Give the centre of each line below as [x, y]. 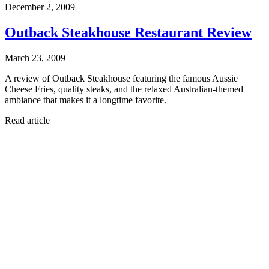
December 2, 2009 [40, 7]
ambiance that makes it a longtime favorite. [86, 100]
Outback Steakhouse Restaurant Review [128, 33]
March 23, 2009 [35, 58]
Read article [27, 121]
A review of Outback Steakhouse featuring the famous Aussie [121, 79]
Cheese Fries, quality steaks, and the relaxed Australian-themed [124, 89]
